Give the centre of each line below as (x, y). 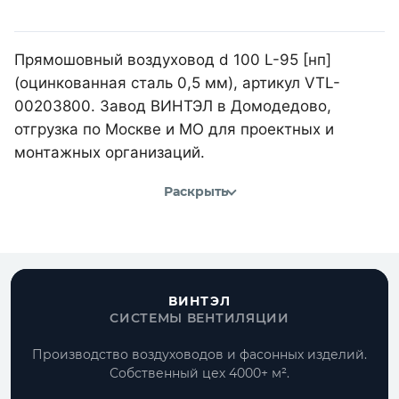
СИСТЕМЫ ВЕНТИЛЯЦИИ (199, 318)
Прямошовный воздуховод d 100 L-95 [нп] (173, 59)
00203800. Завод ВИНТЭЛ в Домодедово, (173, 106)
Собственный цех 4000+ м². (199, 373)
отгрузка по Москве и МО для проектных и (174, 129)
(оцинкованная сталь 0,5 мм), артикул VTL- (177, 82)
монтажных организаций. (110, 152)
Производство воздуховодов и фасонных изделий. (199, 354)
